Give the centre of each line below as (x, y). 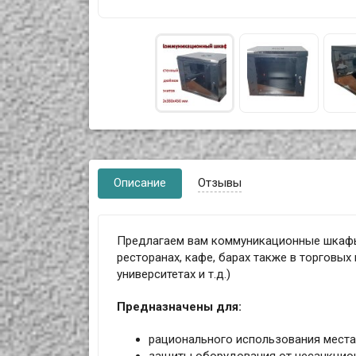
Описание (140, 182)
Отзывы (220, 182)
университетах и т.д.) (173, 275)
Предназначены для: (179, 307)
